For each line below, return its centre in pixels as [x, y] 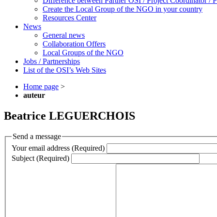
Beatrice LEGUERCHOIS [70, 116]
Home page [41, 86]
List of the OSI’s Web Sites [65, 70]
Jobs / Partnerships [52, 61]
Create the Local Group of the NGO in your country [123, 9]
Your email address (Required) [58, 148]
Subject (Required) [40, 158]
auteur [34, 95]
